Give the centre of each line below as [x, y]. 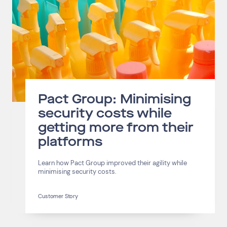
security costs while [105, 114]
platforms [70, 142]
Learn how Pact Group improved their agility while [113, 163]
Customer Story [58, 196]
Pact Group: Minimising [115, 100]
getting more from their [116, 128]
